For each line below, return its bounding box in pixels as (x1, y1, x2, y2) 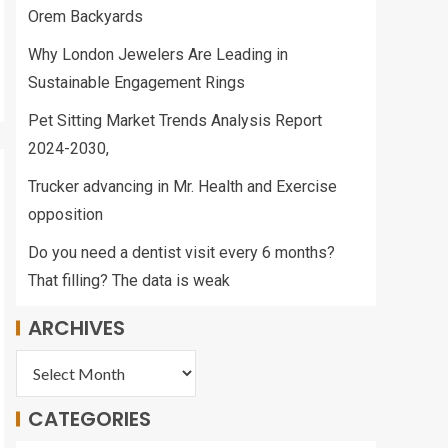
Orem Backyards (28, 7, 143, 26)
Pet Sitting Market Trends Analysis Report (28, 111, 322, 130)
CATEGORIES (28, 405, 151, 433)
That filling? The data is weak (28, 271, 230, 290)
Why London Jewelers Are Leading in (28, 45, 288, 64)
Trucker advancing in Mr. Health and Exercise (28, 177, 337, 196)
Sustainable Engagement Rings (28, 73, 245, 92)
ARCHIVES (28, 314, 125, 342)
